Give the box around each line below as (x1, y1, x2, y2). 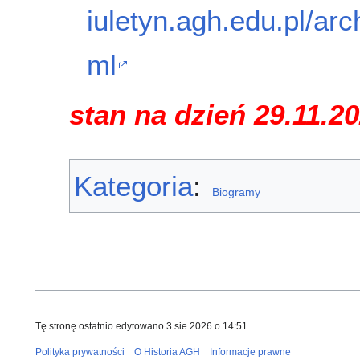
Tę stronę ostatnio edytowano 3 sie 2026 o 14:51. (35, 321, 250, 333)
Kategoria (74, 170, 193, 202)
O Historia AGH (134, 346, 200, 358)
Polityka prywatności (35, 346, 125, 358)
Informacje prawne (210, 346, 291, 358)
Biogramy (211, 186, 260, 199)
